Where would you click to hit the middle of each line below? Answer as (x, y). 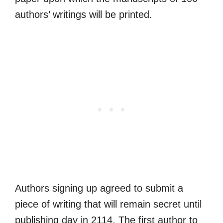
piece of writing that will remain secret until (108, 204)
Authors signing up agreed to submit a (99, 188)
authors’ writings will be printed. (84, 15)
